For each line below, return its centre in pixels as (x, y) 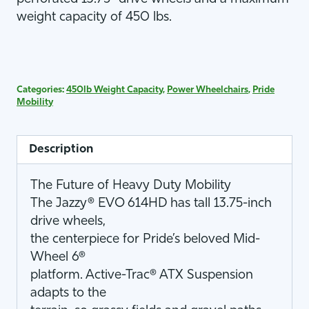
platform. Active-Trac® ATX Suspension (142, 276)
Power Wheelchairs (208, 90)
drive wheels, (68, 222)
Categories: (41, 90)
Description (61, 150)
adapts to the (68, 293)
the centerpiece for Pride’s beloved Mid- (145, 240)
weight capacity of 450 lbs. (94, 17)
